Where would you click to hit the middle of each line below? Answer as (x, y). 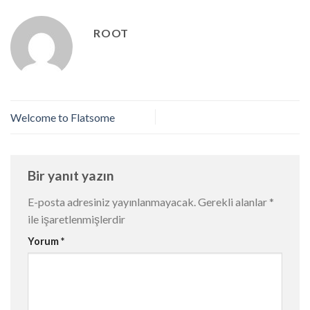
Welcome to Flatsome (63, 117)
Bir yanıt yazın (72, 175)
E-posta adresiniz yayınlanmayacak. (112, 201)
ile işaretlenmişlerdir (76, 219)
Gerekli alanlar (234, 201)
